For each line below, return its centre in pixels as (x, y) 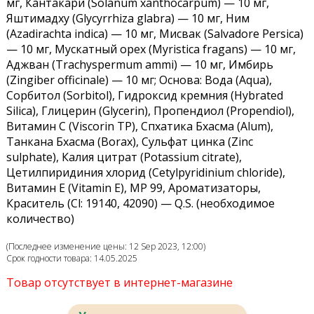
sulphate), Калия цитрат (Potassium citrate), (124, 157)
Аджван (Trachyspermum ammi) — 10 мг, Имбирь (139, 65)
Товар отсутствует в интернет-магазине (119, 283)
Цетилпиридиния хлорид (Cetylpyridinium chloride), (145, 173)
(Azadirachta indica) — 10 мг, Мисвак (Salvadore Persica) (155, 34)
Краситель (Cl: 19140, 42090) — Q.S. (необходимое (140, 204)
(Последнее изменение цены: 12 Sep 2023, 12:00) (105, 247)
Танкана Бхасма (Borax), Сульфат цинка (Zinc (129, 142)
